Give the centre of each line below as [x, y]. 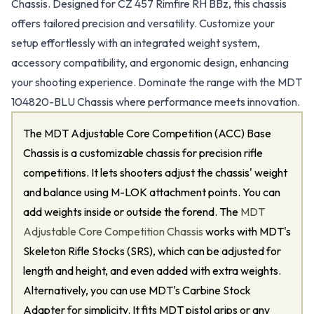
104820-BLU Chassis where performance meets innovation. [156, 102]
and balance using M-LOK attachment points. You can [152, 192]
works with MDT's [247, 231]
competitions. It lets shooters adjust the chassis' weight [155, 172]
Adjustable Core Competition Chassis [113, 231]
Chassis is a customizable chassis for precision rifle [143, 153]
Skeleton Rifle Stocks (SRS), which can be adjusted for [152, 251]
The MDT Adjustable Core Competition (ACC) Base [147, 133]
